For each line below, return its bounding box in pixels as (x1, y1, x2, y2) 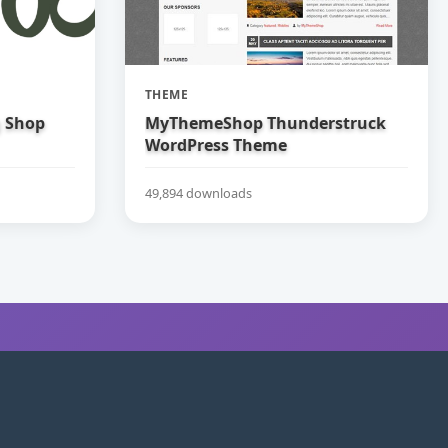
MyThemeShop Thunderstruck (144, 112, 386, 134)
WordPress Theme (144, 134, 287, 156)
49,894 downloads (144, 183, 252, 202)
